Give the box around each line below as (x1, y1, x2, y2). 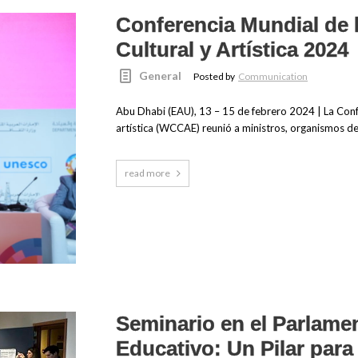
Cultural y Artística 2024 (115, 38, 348, 62)
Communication (238, 70, 308, 83)
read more (124, 167, 170, 180)
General (139, 69, 182, 83)
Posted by (193, 70, 237, 83)
